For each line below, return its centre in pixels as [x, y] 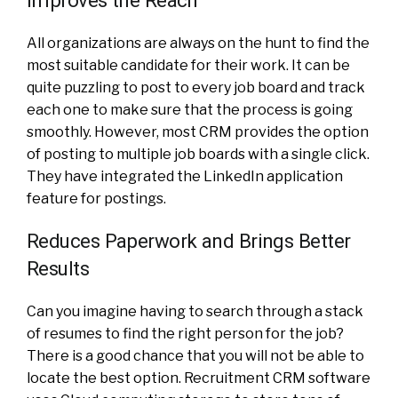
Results [58, 268]
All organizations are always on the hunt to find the [198, 43]
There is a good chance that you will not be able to [195, 355]
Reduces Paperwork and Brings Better [189, 240]
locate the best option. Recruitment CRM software [199, 378]
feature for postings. [96, 198]
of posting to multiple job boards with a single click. [198, 154]
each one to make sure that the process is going [190, 109]
